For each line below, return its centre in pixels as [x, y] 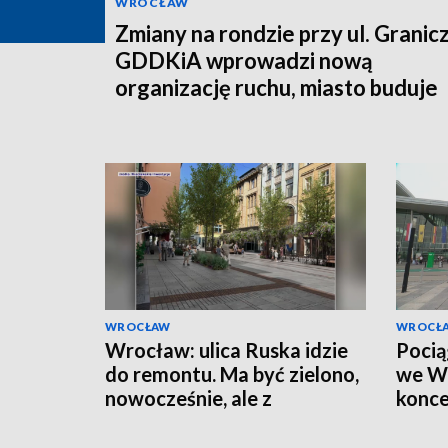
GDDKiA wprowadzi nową [244, 61]
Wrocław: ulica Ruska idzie [226, 349]
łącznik [150, 115]
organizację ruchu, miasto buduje [276, 88]
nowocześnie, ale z [188, 397]
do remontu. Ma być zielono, [232, 373]
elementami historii [193, 421]
